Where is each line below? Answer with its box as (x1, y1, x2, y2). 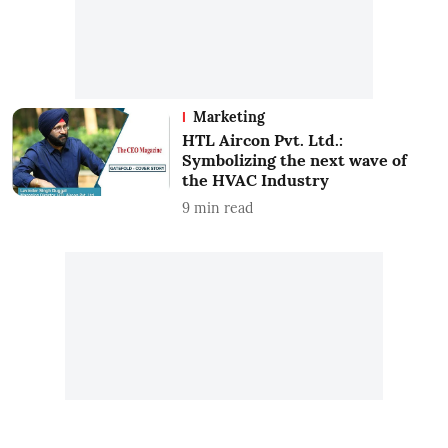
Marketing (192, 107, 265, 126)
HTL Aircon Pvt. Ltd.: (181, 129, 343, 150)
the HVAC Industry (181, 169, 329, 190)
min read (193, 198, 253, 217)
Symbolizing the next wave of (181, 149, 407, 170)
